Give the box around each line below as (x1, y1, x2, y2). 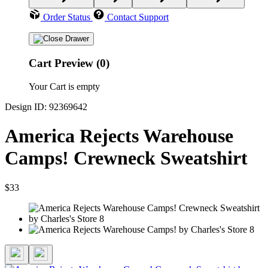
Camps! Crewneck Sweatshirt (5, 147, 248, 169)
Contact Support (107, 12, 169, 23)
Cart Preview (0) (29, 57, 109, 70)
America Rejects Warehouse (5, 125, 233, 147)
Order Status (43, 12, 90, 23)
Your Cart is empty (29, 81, 100, 92)
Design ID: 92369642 (5, 101, 87, 112)
